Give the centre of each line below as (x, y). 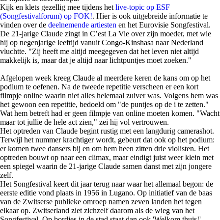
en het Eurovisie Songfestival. (164, 25)
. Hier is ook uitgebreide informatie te (150, 16)
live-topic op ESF (143, 7)
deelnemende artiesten (82, 25)
